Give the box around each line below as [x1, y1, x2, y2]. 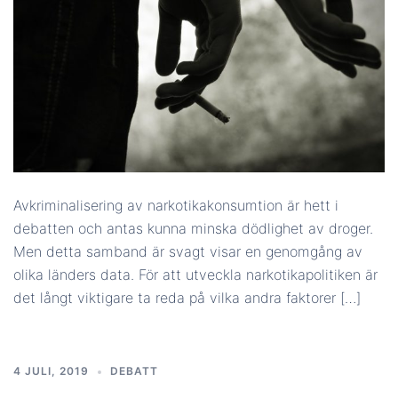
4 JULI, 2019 [13, 363, 89, 378]
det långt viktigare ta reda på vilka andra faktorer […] [13, 288, 361, 306]
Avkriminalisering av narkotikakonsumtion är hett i [13, 195, 338, 214]
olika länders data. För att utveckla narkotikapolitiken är [13, 265, 378, 283]
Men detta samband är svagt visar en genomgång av [13, 242, 362, 260]
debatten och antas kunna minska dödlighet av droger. [13, 219, 373, 237]
